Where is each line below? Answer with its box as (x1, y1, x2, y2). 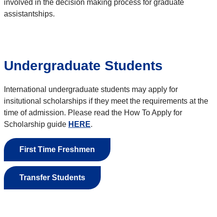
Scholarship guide (4, 120, 68, 129)
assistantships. (4, 10, 55, 18)
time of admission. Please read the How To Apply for (4, 108, 182, 117)
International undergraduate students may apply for (4, 85, 178, 94)
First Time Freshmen (19, 145, 95, 154)
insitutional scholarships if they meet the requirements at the (4, 97, 208, 106)
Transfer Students (19, 173, 85, 182)
